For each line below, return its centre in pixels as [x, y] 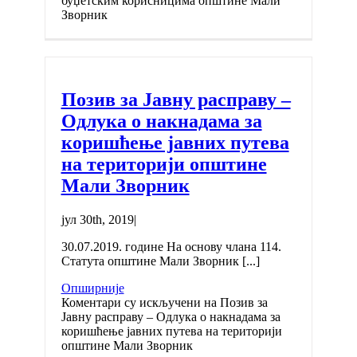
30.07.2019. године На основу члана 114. [171, 246]
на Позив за [234, 302]
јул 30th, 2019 [97, 219]
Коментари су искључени [131, 302]
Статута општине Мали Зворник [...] [160, 261]
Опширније [92, 288]
